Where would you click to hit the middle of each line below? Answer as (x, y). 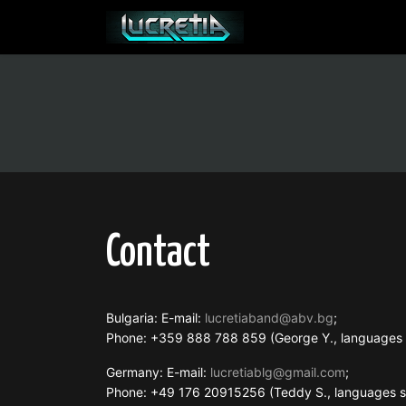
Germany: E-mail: (158, 372)
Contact (158, 253)
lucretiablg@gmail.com (278, 372)
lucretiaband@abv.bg (269, 318)
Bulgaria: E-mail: (155, 318)
